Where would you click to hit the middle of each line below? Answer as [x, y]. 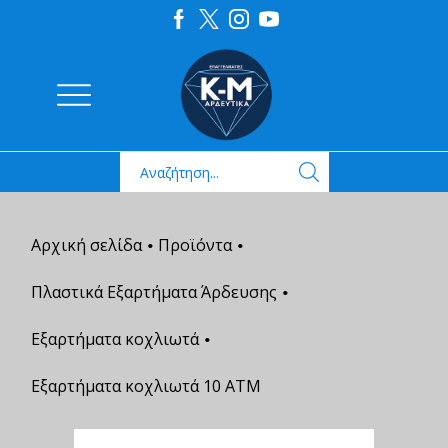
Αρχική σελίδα [86, 245]
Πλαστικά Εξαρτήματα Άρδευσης [154, 292]
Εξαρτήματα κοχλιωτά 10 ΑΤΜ [146, 386]
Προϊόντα [195, 245]
